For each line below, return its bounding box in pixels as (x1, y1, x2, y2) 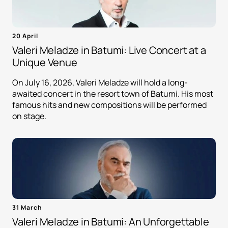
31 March (12, 203, 42, 212)
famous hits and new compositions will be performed (12, 99, 207, 111)
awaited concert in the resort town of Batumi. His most (12, 88, 213, 100)
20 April (12, 32, 38, 41)
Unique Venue (12, 55, 77, 70)
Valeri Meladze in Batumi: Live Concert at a (12, 43, 206, 58)
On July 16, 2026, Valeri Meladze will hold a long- (12, 77, 188, 89)
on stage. (12, 110, 46, 122)
